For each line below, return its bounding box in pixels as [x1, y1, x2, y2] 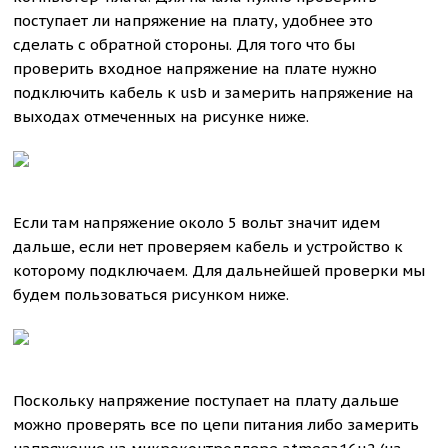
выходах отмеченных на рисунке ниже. [13, 107, 310, 126]
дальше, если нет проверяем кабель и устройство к [13, 237, 404, 256]
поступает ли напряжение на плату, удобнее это [13, 11, 374, 30]
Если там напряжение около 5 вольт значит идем [13, 213, 381, 232]
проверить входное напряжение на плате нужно [13, 59, 378, 78]
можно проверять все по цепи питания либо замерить [13, 415, 420, 434]
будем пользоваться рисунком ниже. [13, 285, 290, 304]
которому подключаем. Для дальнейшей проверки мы [13, 261, 426, 280]
